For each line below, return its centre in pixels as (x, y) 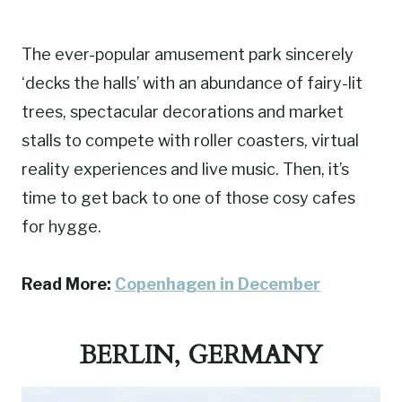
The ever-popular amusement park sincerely (188, 55)
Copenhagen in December (218, 284)
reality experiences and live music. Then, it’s (185, 170)
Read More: (68, 284)
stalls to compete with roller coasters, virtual (190, 141)
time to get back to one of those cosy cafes (188, 198)
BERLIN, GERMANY (201, 356)
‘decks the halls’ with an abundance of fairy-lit (192, 83)
